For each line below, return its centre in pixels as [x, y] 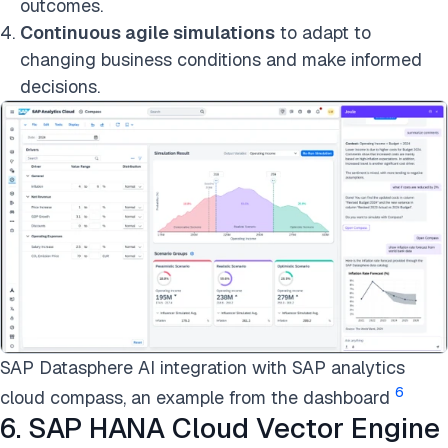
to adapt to [323, 33]
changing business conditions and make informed [221, 60]
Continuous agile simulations [147, 33]
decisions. [60, 87]
